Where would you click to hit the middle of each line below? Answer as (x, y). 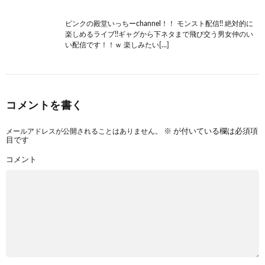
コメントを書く (44, 106)
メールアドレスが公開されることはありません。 (84, 131)
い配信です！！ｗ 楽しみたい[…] (117, 45)
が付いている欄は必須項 (215, 131)
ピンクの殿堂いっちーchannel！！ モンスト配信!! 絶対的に (159, 23)
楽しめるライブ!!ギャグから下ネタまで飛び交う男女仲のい (159, 34)
